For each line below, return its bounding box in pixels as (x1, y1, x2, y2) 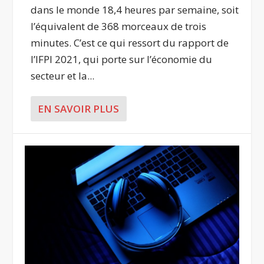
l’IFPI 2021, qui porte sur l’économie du (31, 52, 213, 66)
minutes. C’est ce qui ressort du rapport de (31, 36, 229, 49)
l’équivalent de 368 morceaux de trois (31, 19, 207, 33)
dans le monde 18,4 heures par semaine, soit (31, 3, 239, 16)
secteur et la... (31, 69, 95, 82)
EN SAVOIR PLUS (38, 102, 120, 115)
